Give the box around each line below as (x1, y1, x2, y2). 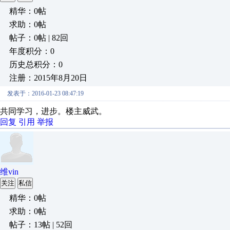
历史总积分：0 (9, 60, 63, 69)
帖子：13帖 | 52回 (9, 220, 72, 229)
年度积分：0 (9, 47, 54, 55)
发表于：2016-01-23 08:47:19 (7, 90, 84, 97)
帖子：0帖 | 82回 (9, 33, 68, 42)
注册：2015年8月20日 (9, 73, 87, 82)
